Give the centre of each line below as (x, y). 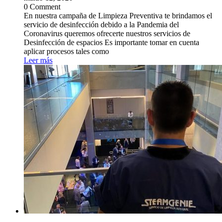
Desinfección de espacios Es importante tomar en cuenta (111, 43)
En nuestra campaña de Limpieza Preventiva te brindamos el (118, 16)
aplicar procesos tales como (66, 52)
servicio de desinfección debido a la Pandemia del (101, 25)
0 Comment (42, 7)
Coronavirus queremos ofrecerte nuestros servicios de (107, 34)
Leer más (38, 60)
